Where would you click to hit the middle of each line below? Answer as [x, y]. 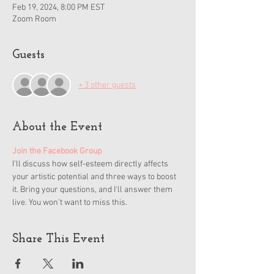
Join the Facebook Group [57, 151]
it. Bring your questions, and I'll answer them [93, 190]
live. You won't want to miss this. [70, 203]
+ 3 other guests [107, 85]
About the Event [57, 127]
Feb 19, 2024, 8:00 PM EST [58, 8]
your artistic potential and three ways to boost [95, 177]
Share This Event [58, 239]
